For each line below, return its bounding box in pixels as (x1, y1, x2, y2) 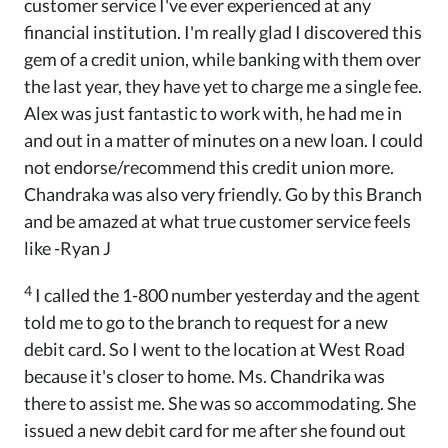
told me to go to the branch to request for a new (24, 311, 388, 334)
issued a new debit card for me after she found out (24, 419, 406, 442)
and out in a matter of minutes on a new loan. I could (24, 129, 423, 152)
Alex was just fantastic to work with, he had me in (24, 102, 402, 125)
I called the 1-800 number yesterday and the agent (32, 284, 420, 307)
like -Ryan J (24, 237, 111, 260)
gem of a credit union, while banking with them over (24, 48, 421, 71)
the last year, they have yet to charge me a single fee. (24, 75, 422, 98)
